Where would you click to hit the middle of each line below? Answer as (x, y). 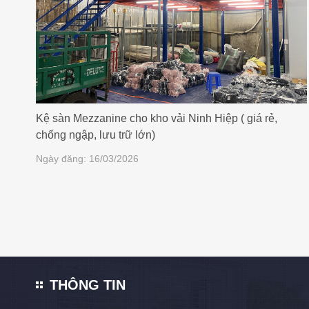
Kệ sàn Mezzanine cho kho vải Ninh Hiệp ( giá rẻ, (157, 118)
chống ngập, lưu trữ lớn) (96, 134)
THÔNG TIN (88, 285)
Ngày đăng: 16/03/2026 (87, 158)
